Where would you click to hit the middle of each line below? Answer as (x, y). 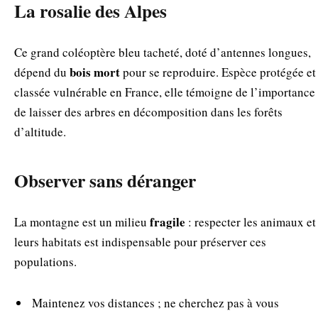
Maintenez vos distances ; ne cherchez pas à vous (155, 303)
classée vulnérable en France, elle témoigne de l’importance (165, 92)
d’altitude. (40, 132)
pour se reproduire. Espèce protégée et (218, 72)
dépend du (42, 72)
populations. (45, 261)
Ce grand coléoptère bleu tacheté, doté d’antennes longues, (163, 53)
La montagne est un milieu (82, 221)
